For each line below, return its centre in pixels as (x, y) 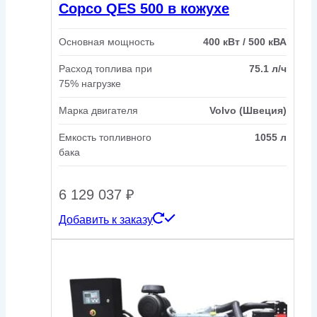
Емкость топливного (105, 138)
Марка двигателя (98, 111)
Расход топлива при (105, 69)
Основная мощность (106, 42)
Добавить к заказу (106, 220)
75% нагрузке (90, 84)
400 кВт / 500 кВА (245, 42)
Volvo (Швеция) (248, 111)
